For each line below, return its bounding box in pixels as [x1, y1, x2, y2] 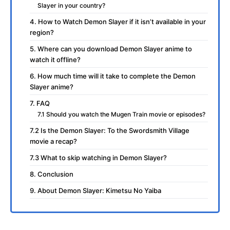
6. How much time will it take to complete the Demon [30, 71, 196, 80]
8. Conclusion [30, 169, 73, 178]
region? [30, 28, 54, 36]
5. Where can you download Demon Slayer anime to [30, 44, 192, 53]
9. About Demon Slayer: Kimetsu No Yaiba [30, 186, 161, 195]
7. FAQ [30, 99, 50, 107]
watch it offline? [30, 55, 81, 64]
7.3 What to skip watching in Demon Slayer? [30, 153, 167, 162]
